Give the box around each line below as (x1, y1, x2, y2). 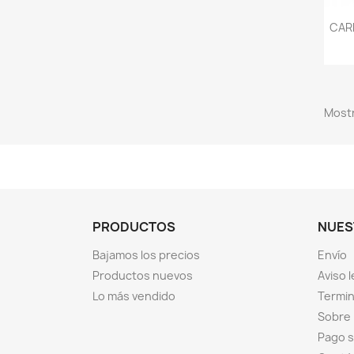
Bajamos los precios (92, 247, 200, 263)
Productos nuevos (92, 268, 193, 284)
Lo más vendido (92, 288, 175, 304)
